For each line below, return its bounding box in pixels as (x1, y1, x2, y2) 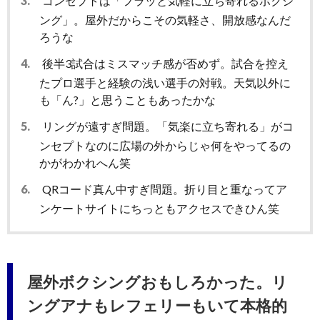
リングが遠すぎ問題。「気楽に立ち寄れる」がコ (40, 119, 294, 134)
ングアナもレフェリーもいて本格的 (27, 296, 287, 316)
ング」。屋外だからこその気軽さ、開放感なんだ (39, 13, 291, 27)
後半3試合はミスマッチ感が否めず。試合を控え (40, 56, 289, 71)
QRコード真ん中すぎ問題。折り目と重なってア (40, 182, 287, 196)
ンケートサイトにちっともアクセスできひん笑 (39, 201, 279, 216)
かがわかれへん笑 (39, 156, 131, 170)
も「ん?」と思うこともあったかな (39, 93, 216, 107)
